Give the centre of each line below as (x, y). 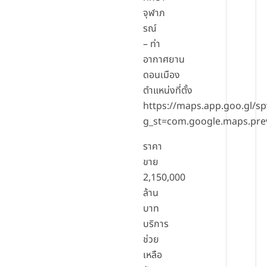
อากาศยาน (164, 60)
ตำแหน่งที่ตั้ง (167, 91)
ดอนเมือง (161, 75)
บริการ (156, 224)
